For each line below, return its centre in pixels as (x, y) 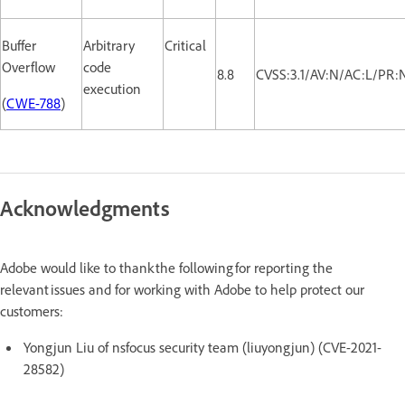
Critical (187, 45)
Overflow (31, 66)
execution (114, 88)
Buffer (19, 45)
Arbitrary (109, 45)
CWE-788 (33, 103)
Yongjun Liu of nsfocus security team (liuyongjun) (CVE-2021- (202, 347)
